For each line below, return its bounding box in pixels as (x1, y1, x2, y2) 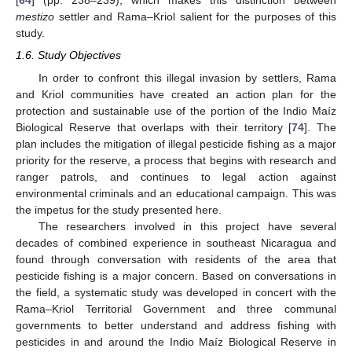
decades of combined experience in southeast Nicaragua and (16, 236, 336, 249)
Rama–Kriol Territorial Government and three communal (16, 302, 336, 315)
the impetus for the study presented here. (16, 203, 222, 216)
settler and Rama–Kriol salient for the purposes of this (54, 10, 336, 24)
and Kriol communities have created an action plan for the (16, 87, 336, 101)
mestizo (16, 10, 54, 24)
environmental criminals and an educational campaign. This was (16, 186, 336, 200)
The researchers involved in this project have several (38, 219, 336, 233)
